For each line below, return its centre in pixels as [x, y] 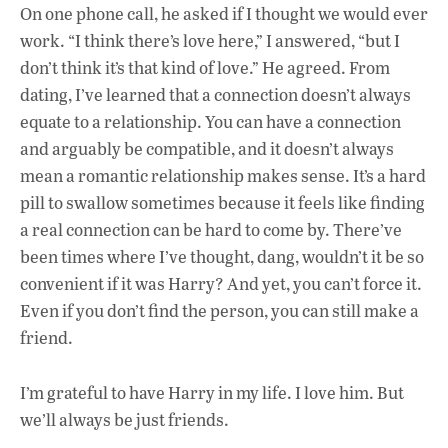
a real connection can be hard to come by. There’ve [211, 230]
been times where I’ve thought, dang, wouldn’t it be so [222, 257]
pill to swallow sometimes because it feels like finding [222, 203]
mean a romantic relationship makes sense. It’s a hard [223, 176]
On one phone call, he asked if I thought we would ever [224, 14]
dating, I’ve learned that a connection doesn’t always [215, 95]
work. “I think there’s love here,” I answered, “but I [210, 41]
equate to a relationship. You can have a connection [210, 122]
